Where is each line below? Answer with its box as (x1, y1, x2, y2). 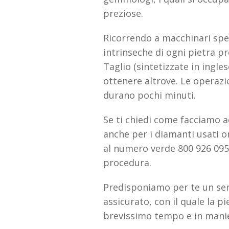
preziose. (103, 7, 143, 20)
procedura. (103, 156, 151, 169)
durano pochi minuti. (103, 89, 196, 102)
